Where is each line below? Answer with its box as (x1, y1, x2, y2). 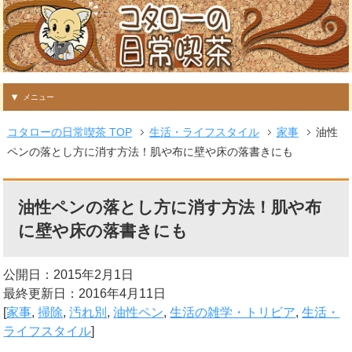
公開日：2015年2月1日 (3, 267, 134, 281)
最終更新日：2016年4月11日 (3, 286, 167, 300)
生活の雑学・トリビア (170, 305, 296, 319)
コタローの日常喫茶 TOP (6, 126, 132, 139)
